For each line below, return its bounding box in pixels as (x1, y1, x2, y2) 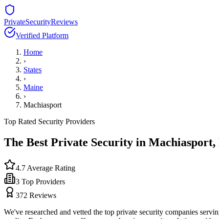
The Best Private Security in (4, 135, 149, 149)
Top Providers (20, 177, 65, 186)
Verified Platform (16, 31, 68, 40)
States (23, 66, 42, 74)
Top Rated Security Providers (4, 117, 95, 126)
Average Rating (25, 163, 75, 172)
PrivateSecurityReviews (4, 18, 78, 26)
